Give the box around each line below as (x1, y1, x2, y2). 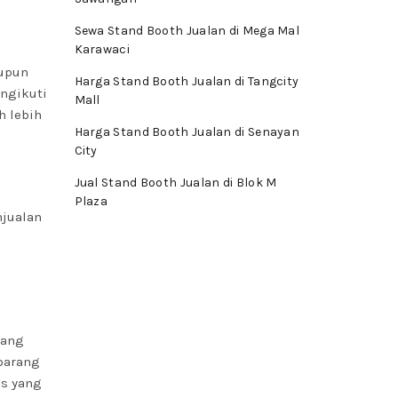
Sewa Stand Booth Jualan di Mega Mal (74, 23, 300, 38)
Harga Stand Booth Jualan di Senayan (74, 124, 300, 139)
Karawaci (74, 42, 130, 57)
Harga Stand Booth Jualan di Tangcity (74, 74, 299, 89)
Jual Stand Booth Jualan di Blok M (74, 175, 277, 190)
